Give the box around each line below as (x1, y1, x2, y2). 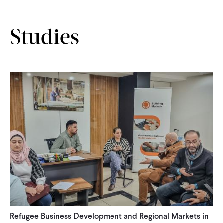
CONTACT (10, 2, 54, 12)
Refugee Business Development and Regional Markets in (10, 211, 209, 222)
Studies (10, 28, 79, 50)
